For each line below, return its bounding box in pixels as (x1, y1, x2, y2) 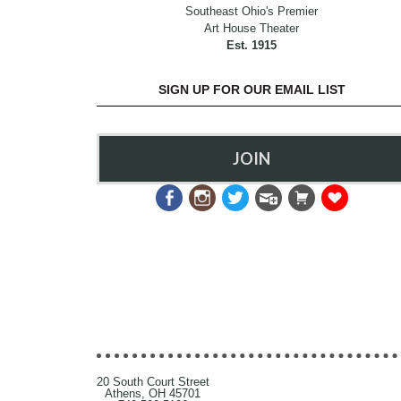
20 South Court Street (96, 375, 209, 388)
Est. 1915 (226, 38, 277, 53)
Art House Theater (204, 21, 300, 36)
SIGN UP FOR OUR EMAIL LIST (158, 82, 346, 98)
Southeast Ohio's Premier (185, 4, 319, 19)
